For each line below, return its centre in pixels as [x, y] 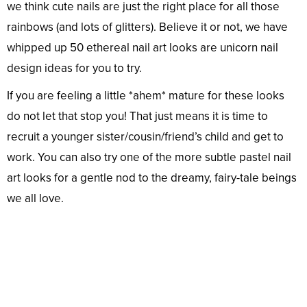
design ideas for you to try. [74, 68]
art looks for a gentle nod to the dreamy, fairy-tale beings [152, 177]
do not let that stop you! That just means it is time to [137, 116]
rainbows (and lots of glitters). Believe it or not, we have [147, 27]
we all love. [35, 198]
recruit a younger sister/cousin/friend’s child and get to [145, 136]
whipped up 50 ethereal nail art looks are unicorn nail [143, 47]
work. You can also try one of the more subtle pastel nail [149, 157]
